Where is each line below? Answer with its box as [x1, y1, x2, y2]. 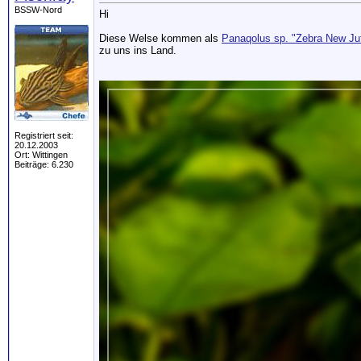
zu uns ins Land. [99, 44, 176, 57]
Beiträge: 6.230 [15, 160, 73, 169]
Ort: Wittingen [15, 150, 68, 160]
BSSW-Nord [15, 5, 62, 15]
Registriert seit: [15, 131, 73, 140]
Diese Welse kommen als [99, 32, 222, 45]
